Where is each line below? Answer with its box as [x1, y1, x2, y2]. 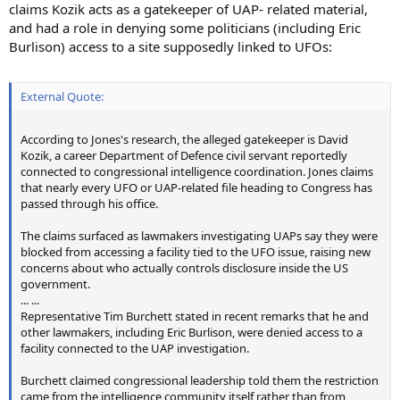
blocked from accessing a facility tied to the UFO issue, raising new [21, 243, 371, 260]
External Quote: [21, 87, 104, 104]
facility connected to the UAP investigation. [21, 339, 249, 356]
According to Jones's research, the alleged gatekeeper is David [21, 130, 348, 147]
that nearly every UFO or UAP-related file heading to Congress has [21, 179, 372, 196]
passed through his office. [21, 195, 158, 212]
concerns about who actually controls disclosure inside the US [21, 259, 348, 276]
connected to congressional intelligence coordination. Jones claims [21, 162, 373, 179]
